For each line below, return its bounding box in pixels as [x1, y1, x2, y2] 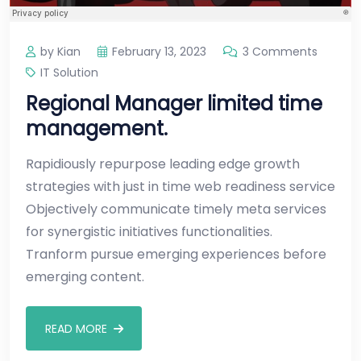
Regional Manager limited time [26, 90, 322, 118]
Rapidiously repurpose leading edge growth [26, 155, 300, 174]
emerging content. [26, 268, 144, 287]
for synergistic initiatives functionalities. [26, 222, 272, 242]
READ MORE [44, 320, 107, 337]
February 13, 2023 [112, 44, 206, 60]
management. [26, 115, 168, 143]
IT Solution [40, 64, 98, 81]
